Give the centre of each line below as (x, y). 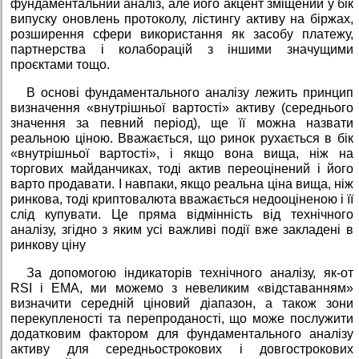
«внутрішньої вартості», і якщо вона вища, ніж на (182, 153)
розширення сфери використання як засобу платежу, (182, 34)
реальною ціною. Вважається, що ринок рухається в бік (182, 138)
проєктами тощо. (60, 64)
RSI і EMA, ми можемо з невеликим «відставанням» (182, 288)
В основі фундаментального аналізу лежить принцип (190, 92)
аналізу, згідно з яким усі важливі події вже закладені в (182, 229)
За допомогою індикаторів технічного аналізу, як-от (190, 272)
